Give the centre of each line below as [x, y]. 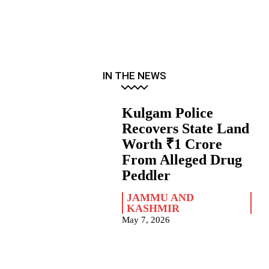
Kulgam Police [168, 113]
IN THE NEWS [134, 76]
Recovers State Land [186, 129]
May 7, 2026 [146, 220]
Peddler [147, 176]
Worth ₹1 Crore [172, 144]
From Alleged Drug [182, 160]
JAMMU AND [161, 198]
